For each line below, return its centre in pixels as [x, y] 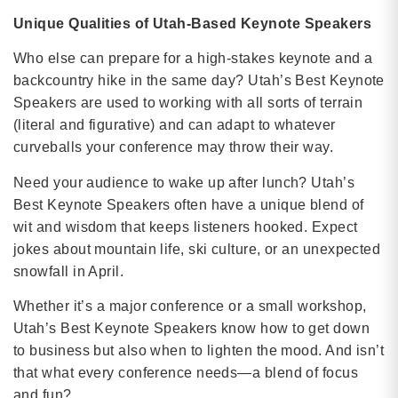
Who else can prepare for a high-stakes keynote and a [193, 59]
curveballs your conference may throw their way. [174, 147]
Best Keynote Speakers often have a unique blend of [189, 204]
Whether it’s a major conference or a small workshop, [190, 306]
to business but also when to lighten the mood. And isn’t [199, 350]
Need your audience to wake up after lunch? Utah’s [184, 182]
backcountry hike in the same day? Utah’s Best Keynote [199, 81]
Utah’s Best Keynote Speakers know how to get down [192, 328]
